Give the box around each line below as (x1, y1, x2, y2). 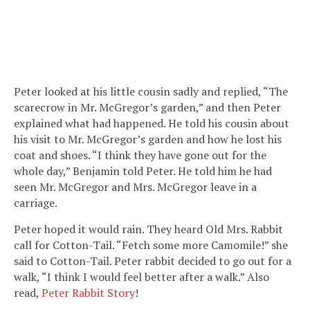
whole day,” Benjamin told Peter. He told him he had (14, 163, 272, 179)
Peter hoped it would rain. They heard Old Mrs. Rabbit (14, 221, 283, 237)
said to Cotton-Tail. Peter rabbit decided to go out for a (14, 253, 291, 268)
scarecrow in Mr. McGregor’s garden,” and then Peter (14, 99, 281, 115)
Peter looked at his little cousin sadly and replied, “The (14, 83, 288, 99)
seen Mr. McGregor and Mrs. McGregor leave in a (14, 179, 257, 194)
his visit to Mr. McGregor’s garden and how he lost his (14, 131, 282, 147)
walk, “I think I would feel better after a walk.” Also (14, 268, 269, 284)
